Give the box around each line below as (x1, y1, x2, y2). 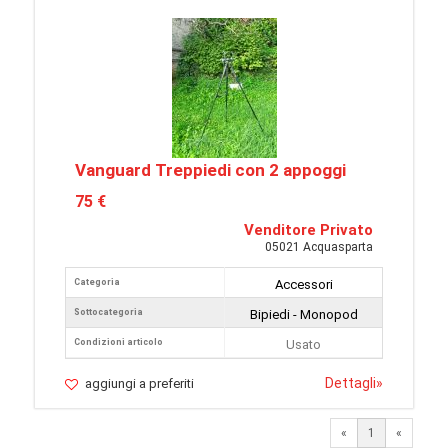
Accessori (274, 277, 333, 292)
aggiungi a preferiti (85, 376, 194, 391)
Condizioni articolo (74, 337, 163, 347)
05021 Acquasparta (265, 240, 373, 254)
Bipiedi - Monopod (249, 307, 358, 322)
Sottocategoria (74, 307, 143, 317)
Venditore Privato (244, 221, 373, 239)
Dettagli (325, 375, 376, 391)
